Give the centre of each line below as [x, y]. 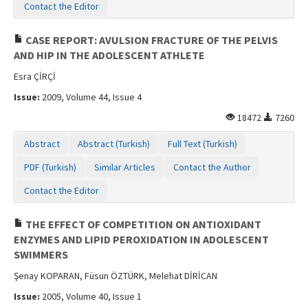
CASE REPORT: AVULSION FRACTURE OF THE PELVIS [151, 40]
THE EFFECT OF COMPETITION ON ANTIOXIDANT [142, 224]
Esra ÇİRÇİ [35, 76]
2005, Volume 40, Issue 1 [91, 296]
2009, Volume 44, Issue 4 [91, 97]
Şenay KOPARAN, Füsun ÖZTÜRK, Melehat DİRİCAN [115, 275]
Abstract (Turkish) [114, 143]
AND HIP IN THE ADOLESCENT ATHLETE [109, 55]
